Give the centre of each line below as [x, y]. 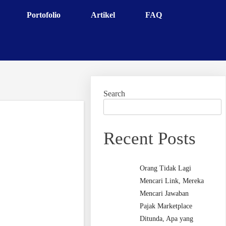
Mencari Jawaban [164, 194]
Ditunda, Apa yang [167, 219]
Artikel [103, 15]
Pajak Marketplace [166, 206]
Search [115, 94]
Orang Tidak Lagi [166, 168]
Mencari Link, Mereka [172, 181]
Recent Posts [150, 139]
